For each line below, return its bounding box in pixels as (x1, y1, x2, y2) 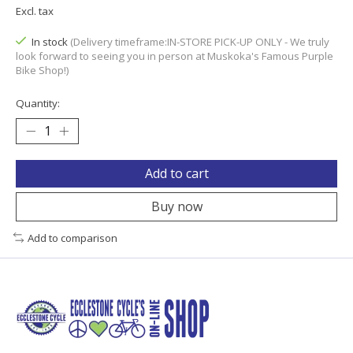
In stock (31, 35, 70, 50)
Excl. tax (16, 4, 54, 19)
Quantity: (16, 95, 60, 110)
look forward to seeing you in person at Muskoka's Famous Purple (16, 49, 333, 64)
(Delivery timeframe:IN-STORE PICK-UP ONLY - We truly (69, 35, 329, 50)
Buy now (150, 197, 203, 215)
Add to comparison (27, 230, 117, 245)
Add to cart (144, 164, 209, 182)
